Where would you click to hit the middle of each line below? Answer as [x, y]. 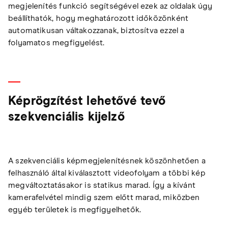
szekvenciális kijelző [66, 117]
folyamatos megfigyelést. [56, 43]
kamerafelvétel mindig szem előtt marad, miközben [104, 198]
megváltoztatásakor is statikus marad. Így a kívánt [102, 186]
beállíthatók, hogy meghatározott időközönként [98, 19]
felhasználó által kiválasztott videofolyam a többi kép [107, 173]
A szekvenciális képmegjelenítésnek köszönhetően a [107, 161]
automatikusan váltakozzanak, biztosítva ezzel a [96, 31]
